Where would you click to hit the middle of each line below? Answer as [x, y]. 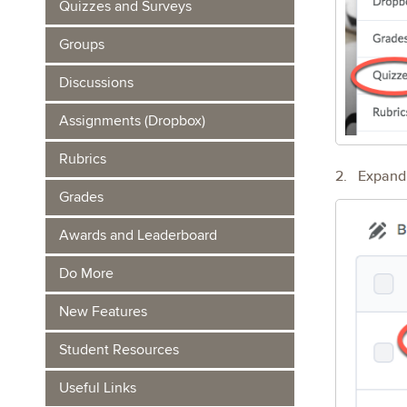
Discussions [96, 83]
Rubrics [83, 159]
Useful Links [98, 388]
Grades [81, 197]
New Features [103, 312]
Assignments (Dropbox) [132, 121]
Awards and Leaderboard [138, 235]
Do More [86, 273]
